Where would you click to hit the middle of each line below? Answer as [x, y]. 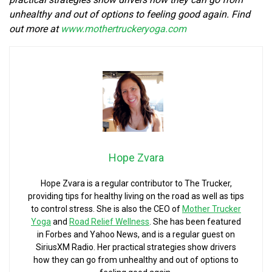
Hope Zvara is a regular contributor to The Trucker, [136, 183]
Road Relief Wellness [109, 221]
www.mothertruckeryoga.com [124, 29]
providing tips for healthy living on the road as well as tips [136, 196]
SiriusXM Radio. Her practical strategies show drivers [136, 247]
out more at [35, 29]
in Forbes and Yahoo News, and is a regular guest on [136, 234]
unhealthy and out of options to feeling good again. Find [130, 14]
